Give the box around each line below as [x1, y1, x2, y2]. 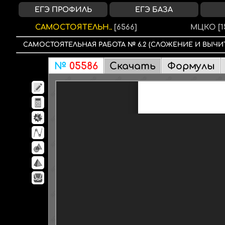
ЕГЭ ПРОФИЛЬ [34, 6, 92, 14]
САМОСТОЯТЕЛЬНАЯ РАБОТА [28, 41, 126, 48]
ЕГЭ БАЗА [135, 6, 173, 14]
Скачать [109, 61, 156, 71]
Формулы [167, 61, 215, 71]
